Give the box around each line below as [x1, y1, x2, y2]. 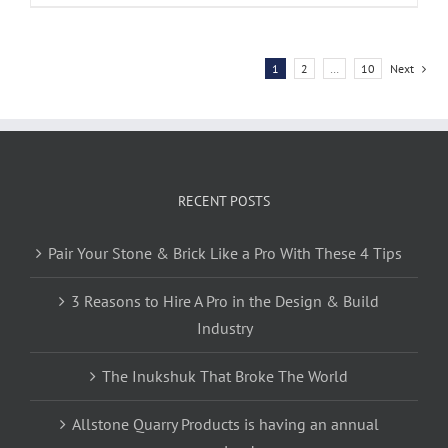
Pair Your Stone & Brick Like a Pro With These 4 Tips [48, 243, 402, 264]
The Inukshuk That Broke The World [102, 366, 348, 387]
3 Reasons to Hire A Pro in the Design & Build [71, 291, 379, 312]
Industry [197, 318, 253, 339]
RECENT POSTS [178, 192, 270, 211]
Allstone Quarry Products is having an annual [71, 414, 379, 435]
